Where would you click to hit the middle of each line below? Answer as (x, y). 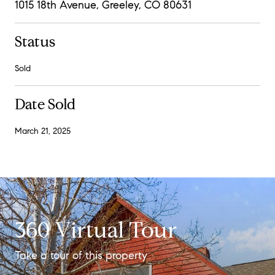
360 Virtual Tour (96, 230)
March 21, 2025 (43, 131)
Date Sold (45, 104)
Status (35, 41)
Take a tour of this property (81, 255)
